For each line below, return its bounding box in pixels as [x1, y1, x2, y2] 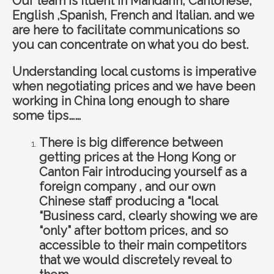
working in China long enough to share [12, 93, 229, 108]
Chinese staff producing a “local [39, 193, 218, 209]
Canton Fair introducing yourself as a [39, 164, 246, 179]
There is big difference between [39, 135, 223, 150]
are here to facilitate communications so [12, 22, 240, 37]
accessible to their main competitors [39, 237, 246, 253]
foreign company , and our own [39, 179, 215, 194]
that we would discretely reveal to [39, 252, 232, 267]
